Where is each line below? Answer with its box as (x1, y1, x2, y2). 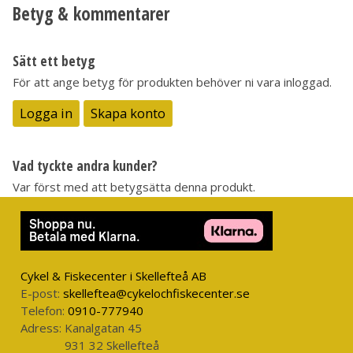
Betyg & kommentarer (13, 2, 169, 27)
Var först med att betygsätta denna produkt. (13, 179, 255, 195)
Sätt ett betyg (13, 50, 95, 70)
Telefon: (20, 303, 65, 319)
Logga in (20, 103, 72, 122)
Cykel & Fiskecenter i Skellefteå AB (20, 268, 206, 284)
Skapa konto (90, 103, 165, 122)
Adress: (20, 320, 61, 336)
